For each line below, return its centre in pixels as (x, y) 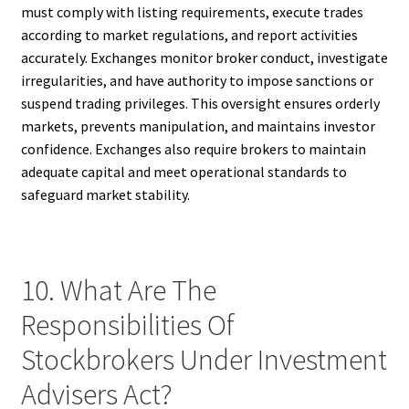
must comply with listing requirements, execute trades (192, 11)
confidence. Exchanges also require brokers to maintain (193, 148)
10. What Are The (118, 291)
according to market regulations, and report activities (189, 34)
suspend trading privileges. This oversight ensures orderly (200, 103)
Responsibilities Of (127, 325)
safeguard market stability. (105, 194)
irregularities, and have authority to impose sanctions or (197, 80)
